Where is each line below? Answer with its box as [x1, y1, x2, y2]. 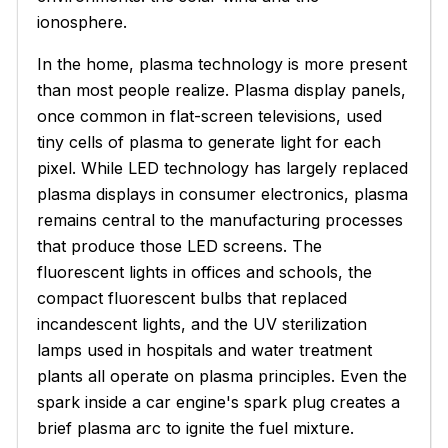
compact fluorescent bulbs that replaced [37, 287, 348, 308]
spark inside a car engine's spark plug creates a [37, 391, 401, 412]
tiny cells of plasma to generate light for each [37, 131, 382, 152]
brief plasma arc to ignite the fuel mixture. [37, 417, 355, 438]
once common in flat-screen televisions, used [37, 105, 383, 126]
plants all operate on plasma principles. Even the [37, 365, 408, 386]
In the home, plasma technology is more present [37, 53, 408, 74]
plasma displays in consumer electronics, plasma [37, 183, 409, 204]
